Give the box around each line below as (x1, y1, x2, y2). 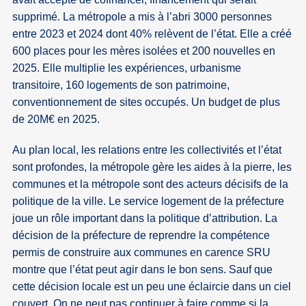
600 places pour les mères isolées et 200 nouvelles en (12, 44, 276, 57)
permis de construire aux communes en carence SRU (12, 246, 271, 258)
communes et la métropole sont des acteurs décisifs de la (12, 178, 289, 190)
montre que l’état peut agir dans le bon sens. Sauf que (12, 263, 273, 275)
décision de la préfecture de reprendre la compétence (12, 229, 270, 241)
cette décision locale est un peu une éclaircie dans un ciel (12, 280, 292, 292)
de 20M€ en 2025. (12, 113, 100, 125)
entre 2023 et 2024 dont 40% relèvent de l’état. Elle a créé (12, 27, 292, 40)
